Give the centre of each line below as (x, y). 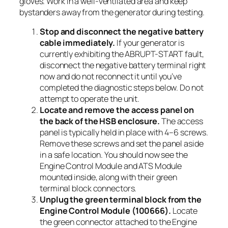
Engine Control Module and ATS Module (111, 166)
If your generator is (150, 43)
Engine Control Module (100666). (105, 211)
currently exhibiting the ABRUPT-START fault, (122, 54)
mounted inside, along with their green (109, 177)
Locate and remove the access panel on (117, 110)
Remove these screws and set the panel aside (122, 144)
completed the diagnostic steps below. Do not (122, 88)
